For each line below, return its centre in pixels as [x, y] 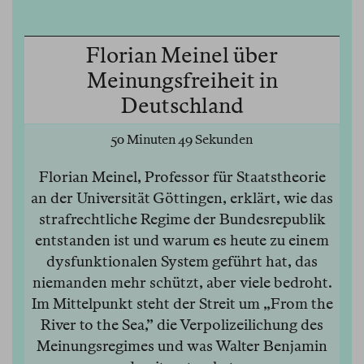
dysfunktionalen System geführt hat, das [182, 262]
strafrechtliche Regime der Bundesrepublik [182, 219]
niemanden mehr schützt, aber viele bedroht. [182, 283]
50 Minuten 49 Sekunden [182, 140]
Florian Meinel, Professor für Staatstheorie [182, 177]
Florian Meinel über [182, 55]
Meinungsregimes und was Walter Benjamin [182, 346]
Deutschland [182, 106]
